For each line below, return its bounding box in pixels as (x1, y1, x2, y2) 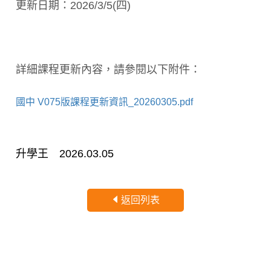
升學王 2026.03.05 (15, 148, 114, 160)
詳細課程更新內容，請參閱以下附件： (15, 64, 201, 76)
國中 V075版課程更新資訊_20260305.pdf (15, 97, 193, 107)
